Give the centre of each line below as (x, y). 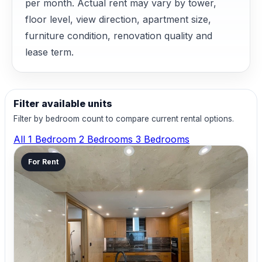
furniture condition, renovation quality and (119, 35)
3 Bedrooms (163, 139)
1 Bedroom (54, 139)
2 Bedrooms (107, 139)
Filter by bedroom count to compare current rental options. (124, 118)
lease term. (49, 52)
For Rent (43, 162)
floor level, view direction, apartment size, (118, 19)
